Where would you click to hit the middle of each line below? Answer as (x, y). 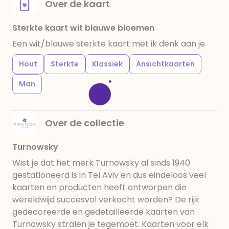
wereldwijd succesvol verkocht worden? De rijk (106, 200)
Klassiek (107, 64)
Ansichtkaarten (165, 64)
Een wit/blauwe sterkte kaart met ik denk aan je (109, 44)
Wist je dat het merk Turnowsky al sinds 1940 (101, 163)
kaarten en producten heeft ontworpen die (99, 187)
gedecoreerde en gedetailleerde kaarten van (104, 212)
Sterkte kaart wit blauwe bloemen (83, 28)
